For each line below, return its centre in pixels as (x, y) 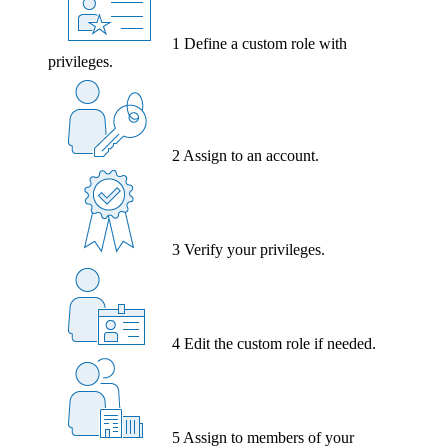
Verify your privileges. (254, 249)
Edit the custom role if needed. (280, 343)
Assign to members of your (268, 437)
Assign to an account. (251, 155)
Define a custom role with (265, 43)
